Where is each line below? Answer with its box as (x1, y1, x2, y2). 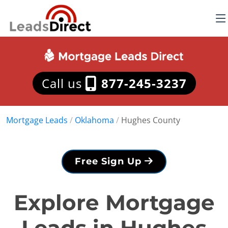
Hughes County (121, 115, 180, 126)
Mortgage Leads (6, 115, 68, 126)
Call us (41, 75, 85, 92)
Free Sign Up (75, 156, 145, 167)
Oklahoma (75, 115, 114, 126)
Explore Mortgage (13, 189, 215, 216)
